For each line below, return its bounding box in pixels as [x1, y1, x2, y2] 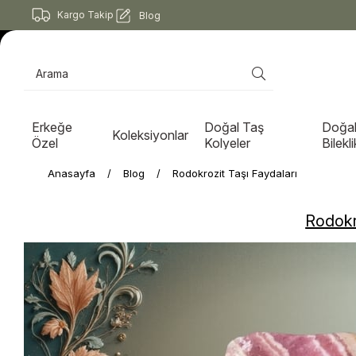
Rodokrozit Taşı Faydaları [172, 167, 297, 180]
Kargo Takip [57, 9, 114, 21]
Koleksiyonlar [112, 126, 189, 143]
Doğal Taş [204, 118, 265, 135]
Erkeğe [32, 118, 72, 135]
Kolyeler [204, 134, 251, 151]
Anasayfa [48, 167, 95, 180]
